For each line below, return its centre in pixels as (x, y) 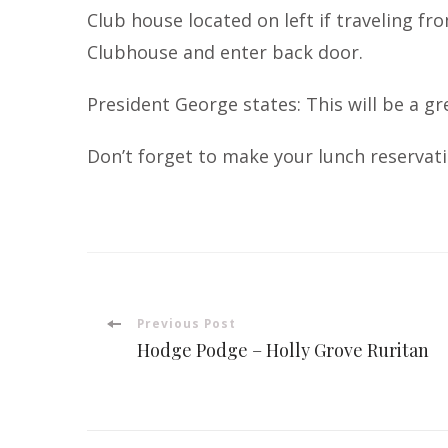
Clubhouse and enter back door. (225, 51)
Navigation (194, 386)
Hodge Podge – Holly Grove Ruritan (283, 349)
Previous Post (186, 323)
